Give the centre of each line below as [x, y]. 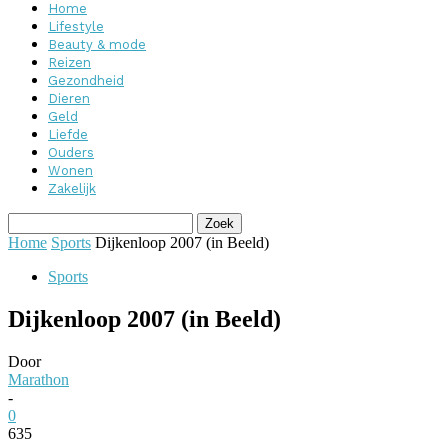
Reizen [69, 62]
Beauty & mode [97, 44]
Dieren [69, 98]
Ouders [71, 152]
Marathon [38, 379]
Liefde [68, 134]
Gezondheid [86, 80]
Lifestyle [76, 26]
